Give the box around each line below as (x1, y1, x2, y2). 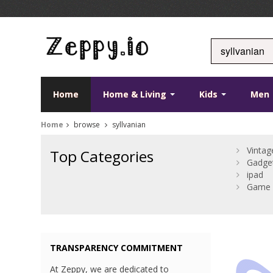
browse (72, 119, 102, 130)
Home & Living (103, 88, 169, 101)
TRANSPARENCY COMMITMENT (50, 242, 183, 254)
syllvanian (110, 119, 146, 130)
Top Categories (50, 146, 154, 167)
